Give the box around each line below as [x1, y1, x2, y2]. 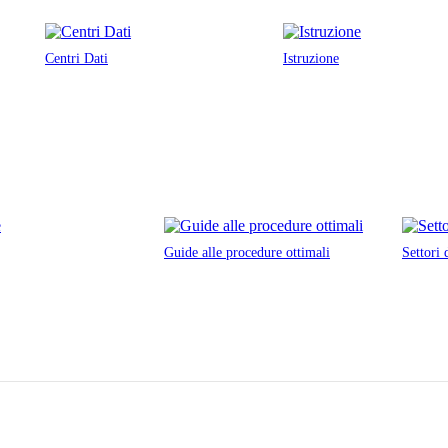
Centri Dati [45, 51, 108, 66]
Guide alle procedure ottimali [164, 245, 330, 260]
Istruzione [283, 51, 339, 66]
